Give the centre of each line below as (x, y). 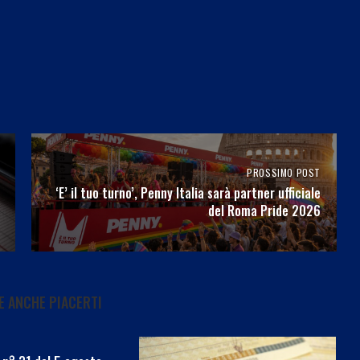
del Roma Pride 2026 (264, 210)
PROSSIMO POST (284, 172)
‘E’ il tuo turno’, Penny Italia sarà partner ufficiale (188, 192)
